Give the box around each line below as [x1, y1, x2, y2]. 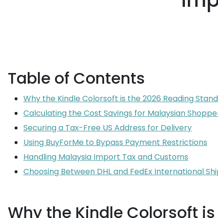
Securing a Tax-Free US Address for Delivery [23, 122, 192, 133]
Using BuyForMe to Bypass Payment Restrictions [23, 137, 207, 148]
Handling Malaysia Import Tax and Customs [23, 151, 188, 163]
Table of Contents [8, 67, 145, 89]
